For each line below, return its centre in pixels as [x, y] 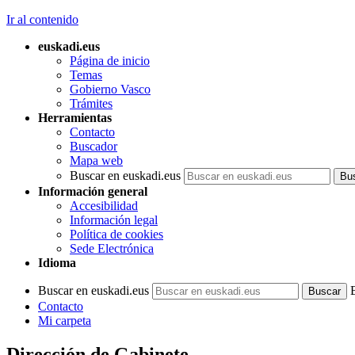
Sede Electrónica [112, 248]
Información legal [114, 220]
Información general [93, 191]
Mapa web [96, 160]
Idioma [57, 263]
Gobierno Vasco [110, 89]
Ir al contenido [42, 19]
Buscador [94, 146]
